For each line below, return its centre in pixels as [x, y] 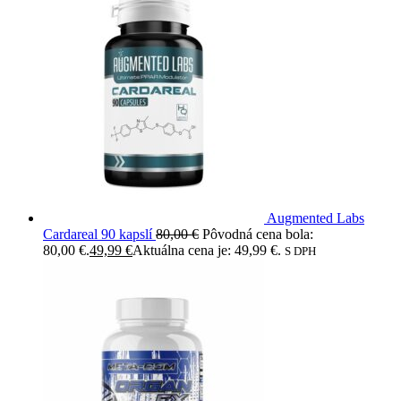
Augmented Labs [316, 218]
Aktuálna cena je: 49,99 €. [207, 250]
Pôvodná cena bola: [258, 234]
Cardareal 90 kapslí [98, 234]
